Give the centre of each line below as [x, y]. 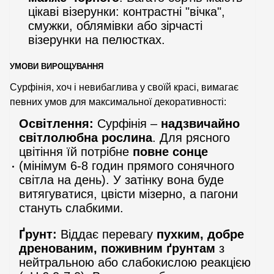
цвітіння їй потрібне [76, 151]
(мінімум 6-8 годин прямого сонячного [127, 165]
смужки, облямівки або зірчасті [115, 25]
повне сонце [170, 151]
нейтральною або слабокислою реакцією [135, 262]
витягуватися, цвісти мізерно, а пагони [128, 194]
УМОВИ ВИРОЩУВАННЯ [57, 66]
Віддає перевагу [107, 234]
